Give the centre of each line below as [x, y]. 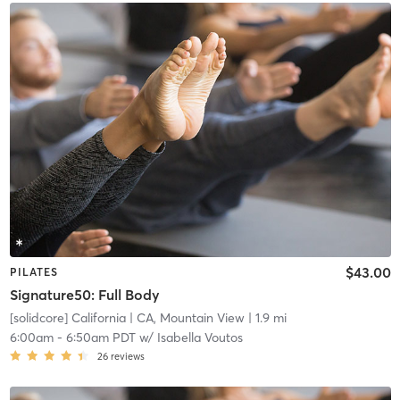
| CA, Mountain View [185, 318]
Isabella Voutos [200, 338]
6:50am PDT [100, 338]
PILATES [33, 271]
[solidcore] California [67, 318]
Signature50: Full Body [84, 295]
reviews [127, 357]
